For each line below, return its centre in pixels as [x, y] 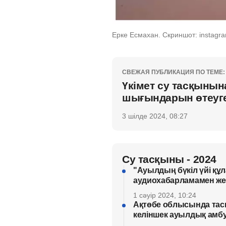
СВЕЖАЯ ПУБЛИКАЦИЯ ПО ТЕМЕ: [174, 72]
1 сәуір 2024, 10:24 [165, 195]
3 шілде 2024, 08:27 [155, 116]
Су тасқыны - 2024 [169, 159]
